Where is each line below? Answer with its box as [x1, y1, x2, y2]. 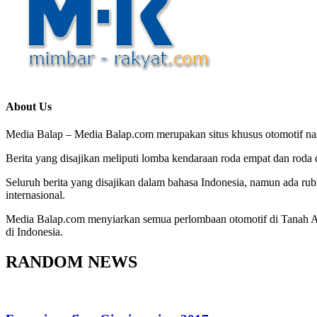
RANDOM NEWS [6, 253, 137, 272]
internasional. [6, 189, 65, 202]
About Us [6, 100, 52, 113]
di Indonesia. [6, 226, 63, 238]
